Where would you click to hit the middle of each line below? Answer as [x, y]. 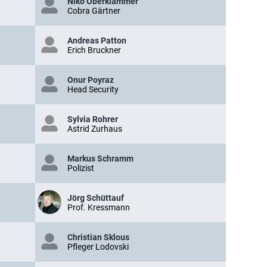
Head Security [93, 89]
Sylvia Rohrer [93, 119]
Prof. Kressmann [99, 207]
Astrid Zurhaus [95, 129]
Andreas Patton [97, 41]
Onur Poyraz [91, 80]
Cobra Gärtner [94, 11]
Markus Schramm [100, 159]
